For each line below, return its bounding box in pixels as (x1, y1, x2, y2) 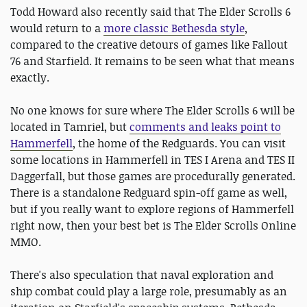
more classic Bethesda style (103, 21, 245, 36)
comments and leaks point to (130, 119, 281, 135)
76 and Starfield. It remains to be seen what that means (10, 53, 295, 69)
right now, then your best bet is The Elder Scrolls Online (10, 218, 296, 234)
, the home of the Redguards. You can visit (73, 136, 286, 151)
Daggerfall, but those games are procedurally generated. (10, 169, 295, 184)
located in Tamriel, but (10, 119, 130, 135)
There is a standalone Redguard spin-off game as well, (10, 185, 287, 201)
